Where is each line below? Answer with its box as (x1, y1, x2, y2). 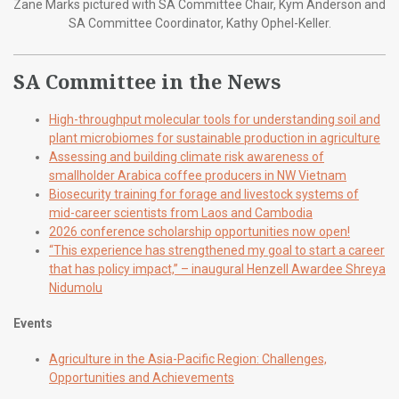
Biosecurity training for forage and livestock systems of (49, 187, 359, 202)
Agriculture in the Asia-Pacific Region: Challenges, (49, 352, 327, 367)
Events (13, 316, 53, 331)
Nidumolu (49, 281, 102, 296)
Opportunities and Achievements (49, 370, 234, 386)
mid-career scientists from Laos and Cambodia (49, 206, 313, 221)
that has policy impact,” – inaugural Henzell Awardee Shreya (49, 262, 386, 277)
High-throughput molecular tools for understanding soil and (49, 112, 380, 127)
